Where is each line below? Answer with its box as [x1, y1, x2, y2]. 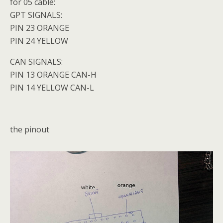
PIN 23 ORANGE [10, 22, 69, 33]
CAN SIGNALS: [10, 56, 63, 67]
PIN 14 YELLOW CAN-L [10, 82, 94, 93]
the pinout [10, 124, 49, 135]
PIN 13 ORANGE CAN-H [10, 69, 97, 80]
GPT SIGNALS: [10, 9, 62, 20]
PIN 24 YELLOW [10, 35, 68, 46]
